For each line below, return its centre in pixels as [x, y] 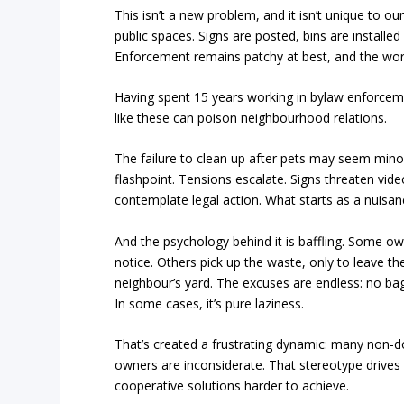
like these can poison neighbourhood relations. [251, 118]
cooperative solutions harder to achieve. [232, 386]
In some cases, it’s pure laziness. [210, 303]
